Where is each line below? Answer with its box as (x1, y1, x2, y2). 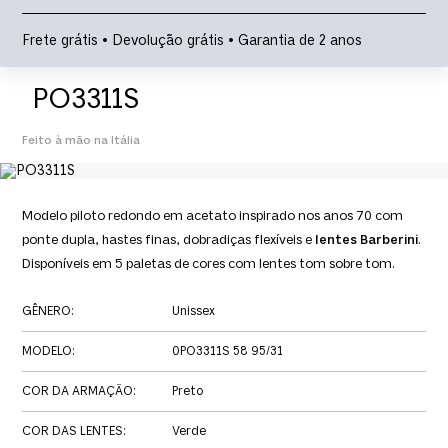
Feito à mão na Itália (22, 134, 141, 147)
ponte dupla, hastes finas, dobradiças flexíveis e (22, 232, 316, 248)
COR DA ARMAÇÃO (22, 384, 134, 398)
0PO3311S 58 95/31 (172, 344, 284, 358)
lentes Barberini (315, 232, 419, 248)
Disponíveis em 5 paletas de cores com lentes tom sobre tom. (22, 256, 396, 272)
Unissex (172, 304, 216, 318)
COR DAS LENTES (22, 424, 124, 438)
